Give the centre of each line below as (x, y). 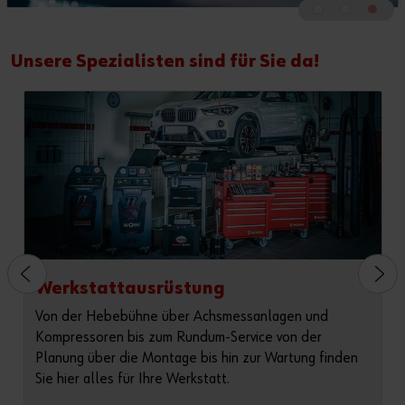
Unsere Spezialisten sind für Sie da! (165, 62)
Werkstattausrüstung (130, 289)
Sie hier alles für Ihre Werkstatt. (132, 380)
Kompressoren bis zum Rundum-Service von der (178, 338)
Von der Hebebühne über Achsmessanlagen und (181, 317)
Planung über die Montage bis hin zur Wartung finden (196, 359)
